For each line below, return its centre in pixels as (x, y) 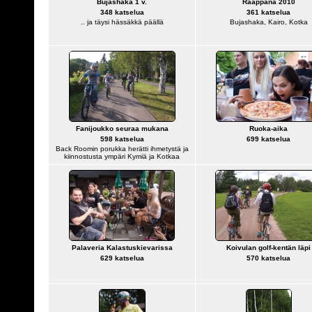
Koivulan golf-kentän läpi (268, 248)
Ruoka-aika (268, 128)
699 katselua (268, 139)
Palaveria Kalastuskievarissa (122, 248)
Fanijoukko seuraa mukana (122, 128)
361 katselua (268, 12)
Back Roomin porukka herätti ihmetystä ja (122, 149)
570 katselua (268, 258)
